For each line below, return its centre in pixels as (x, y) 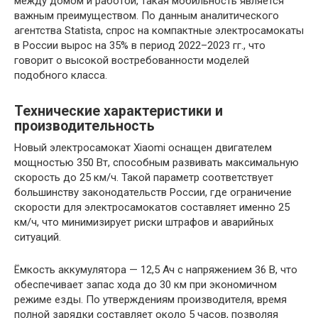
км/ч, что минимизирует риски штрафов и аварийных (144, 222)
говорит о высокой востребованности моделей (132, 60)
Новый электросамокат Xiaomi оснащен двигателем (143, 148)
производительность (84, 126)
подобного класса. (61, 75)
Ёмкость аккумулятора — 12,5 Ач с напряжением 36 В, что (156, 270)
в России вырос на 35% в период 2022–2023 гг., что (140, 45)
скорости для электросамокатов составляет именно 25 (152, 207)
